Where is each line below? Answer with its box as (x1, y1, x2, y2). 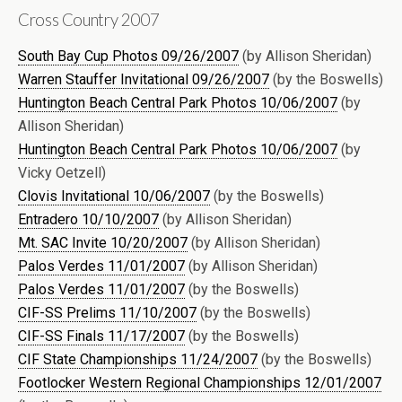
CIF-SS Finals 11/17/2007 (18, 327, 185, 345)
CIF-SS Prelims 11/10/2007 (18, 303, 197, 321)
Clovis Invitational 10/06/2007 (18, 187, 210, 205)
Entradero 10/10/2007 (18, 210, 159, 228)
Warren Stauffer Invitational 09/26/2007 (18, 70, 269, 88)
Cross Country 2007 (18, 9, 160, 30)
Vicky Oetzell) (18, 163, 106, 181)
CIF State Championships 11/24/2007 (18, 350, 258, 368)
